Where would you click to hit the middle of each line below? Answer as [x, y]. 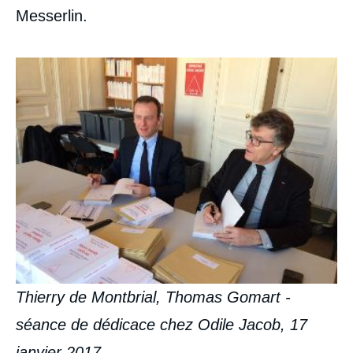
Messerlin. [52, 16]
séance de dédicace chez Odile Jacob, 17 [162, 325]
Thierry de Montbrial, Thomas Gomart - [153, 297]
